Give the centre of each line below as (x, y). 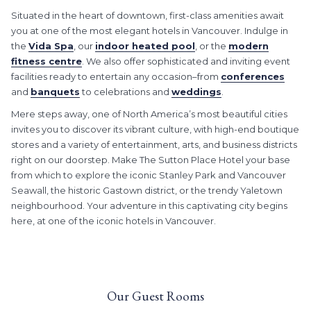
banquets (55, 92)
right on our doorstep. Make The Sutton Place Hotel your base (151, 160)
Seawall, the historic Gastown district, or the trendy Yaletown (147, 191)
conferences (253, 77)
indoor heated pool (145, 46)
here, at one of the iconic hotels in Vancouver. (114, 221)
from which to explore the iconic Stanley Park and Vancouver (149, 175)
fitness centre (47, 61)
